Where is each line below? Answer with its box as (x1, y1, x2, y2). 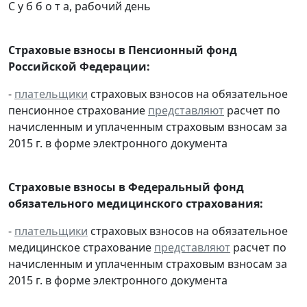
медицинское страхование (8, 240, 154, 256)
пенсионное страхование (8, 103, 148, 119)
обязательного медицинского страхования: (8, 196, 263, 212)
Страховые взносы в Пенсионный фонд (8, 42, 237, 58)
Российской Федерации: (8, 59, 150, 75)
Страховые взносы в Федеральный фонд (8, 180, 244, 195)
